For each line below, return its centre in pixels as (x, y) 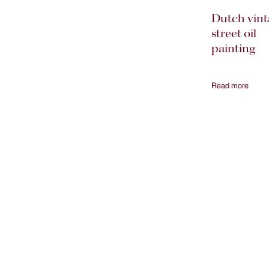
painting (233, 49)
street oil (234, 34)
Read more (230, 86)
